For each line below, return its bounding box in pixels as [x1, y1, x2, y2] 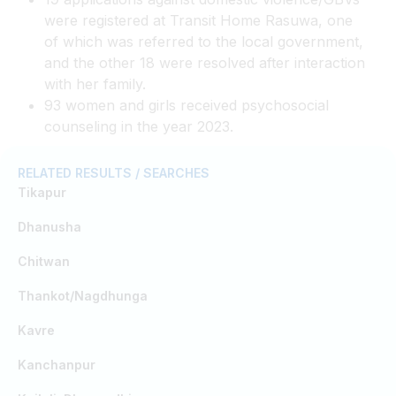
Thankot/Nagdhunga [18, 287, 148, 303]
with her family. [44, 74, 146, 93]
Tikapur [18, 184, 66, 200]
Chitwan [18, 253, 70, 269]
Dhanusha [18, 218, 81, 234]
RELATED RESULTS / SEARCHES [18, 164, 209, 180]
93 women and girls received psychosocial [44, 95, 329, 114]
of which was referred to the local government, [44, 32, 363, 50]
